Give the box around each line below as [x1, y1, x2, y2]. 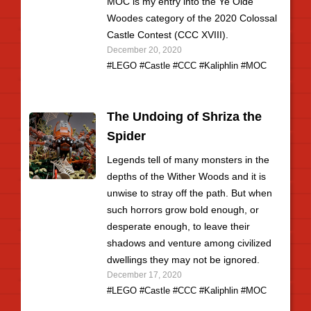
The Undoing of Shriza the [107, 110, 262, 124]
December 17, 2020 [107, 270, 182, 279]
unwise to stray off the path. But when [107, 187, 272, 199]
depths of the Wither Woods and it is [107, 171, 266, 182]
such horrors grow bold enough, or [107, 204, 259, 215]
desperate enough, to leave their [107, 221, 250, 232]
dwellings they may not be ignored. [107, 254, 260, 265]
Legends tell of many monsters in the [107, 154, 269, 165]
